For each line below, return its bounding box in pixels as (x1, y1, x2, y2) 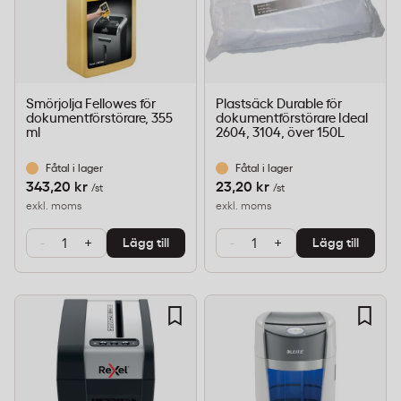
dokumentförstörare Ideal (216, 112, 368, 125)
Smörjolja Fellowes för (26, 98, 156, 111)
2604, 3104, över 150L (216, 126, 345, 140)
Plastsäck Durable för (216, 98, 342, 111)
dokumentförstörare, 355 (26, 112, 173, 125)
